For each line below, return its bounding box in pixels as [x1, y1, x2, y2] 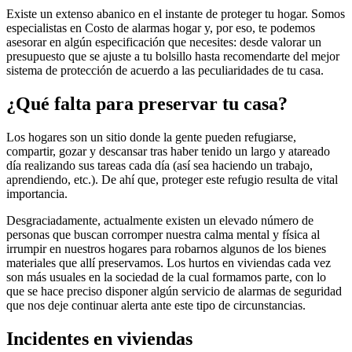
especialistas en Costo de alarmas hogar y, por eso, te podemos [6, 21, 315, 35]
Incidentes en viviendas [6, 328, 192, 350]
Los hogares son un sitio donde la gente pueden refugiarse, [6, 130, 296, 145]
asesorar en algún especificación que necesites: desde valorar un [6, 35, 321, 49]
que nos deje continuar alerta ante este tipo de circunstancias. [6, 299, 306, 313]
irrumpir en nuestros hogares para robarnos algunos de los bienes [6, 242, 326, 256]
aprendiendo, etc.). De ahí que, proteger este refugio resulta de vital [6, 173, 338, 187]
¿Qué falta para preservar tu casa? [6, 93, 288, 115]
